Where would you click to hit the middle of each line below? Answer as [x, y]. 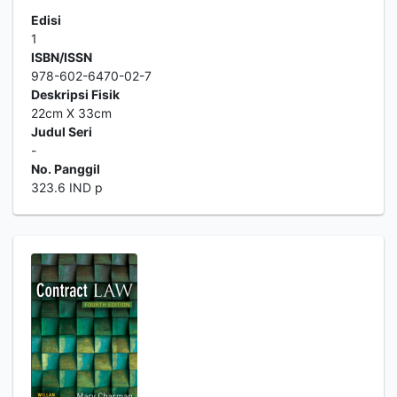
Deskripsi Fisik [75, 94]
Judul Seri [62, 132]
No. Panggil [66, 169]
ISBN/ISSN [62, 57]
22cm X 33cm [71, 113]
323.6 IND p [67, 187]
